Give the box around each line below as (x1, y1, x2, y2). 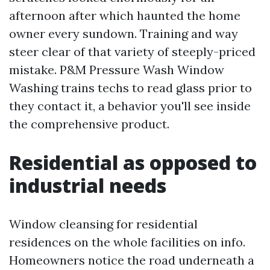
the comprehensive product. (9, 116, 169, 131)
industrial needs (9, 172, 166, 198)
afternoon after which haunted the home (9, 8, 240, 23)
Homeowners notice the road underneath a (9, 253, 254, 268)
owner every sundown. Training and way (9, 26, 238, 41)
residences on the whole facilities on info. (9, 234, 245, 250)
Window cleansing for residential (9, 216, 198, 231)
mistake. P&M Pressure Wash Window (9, 62, 224, 77)
